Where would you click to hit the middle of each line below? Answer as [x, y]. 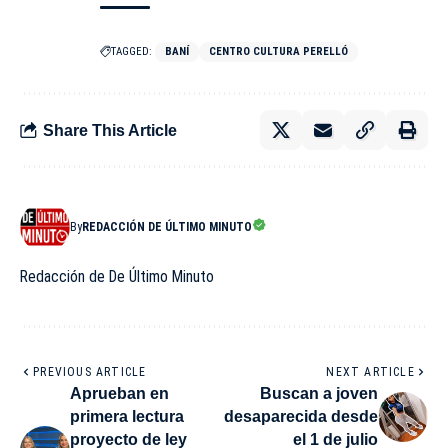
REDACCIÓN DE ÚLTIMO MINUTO [167, 227]
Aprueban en [119, 394]
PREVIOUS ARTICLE [90, 372]
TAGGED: [131, 52]
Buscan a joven [319, 394]
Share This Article [110, 130]
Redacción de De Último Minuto [117, 277]
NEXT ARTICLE [370, 372]
